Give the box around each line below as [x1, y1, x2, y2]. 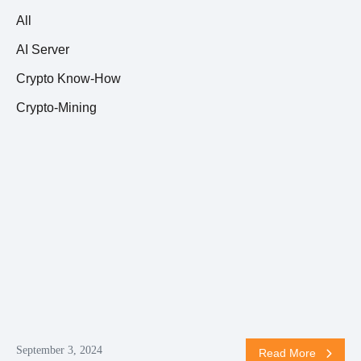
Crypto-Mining [16, 100, 97, 114]
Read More [259, 346, 319, 359]
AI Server [16, 42, 69, 56]
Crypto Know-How [16, 71, 121, 85]
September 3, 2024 [16, 343, 102, 356]
